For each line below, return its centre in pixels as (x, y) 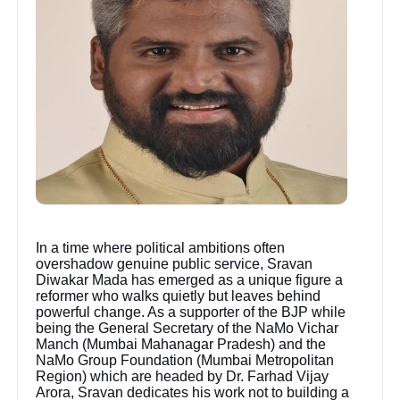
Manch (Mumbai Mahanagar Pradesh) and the (181, 345)
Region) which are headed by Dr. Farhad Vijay (183, 377)
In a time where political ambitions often (161, 248)
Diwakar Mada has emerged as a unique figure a (190, 280)
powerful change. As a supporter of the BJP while (191, 312)
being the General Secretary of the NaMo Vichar (187, 329)
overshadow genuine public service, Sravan (175, 264)
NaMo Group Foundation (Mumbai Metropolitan (185, 361)
